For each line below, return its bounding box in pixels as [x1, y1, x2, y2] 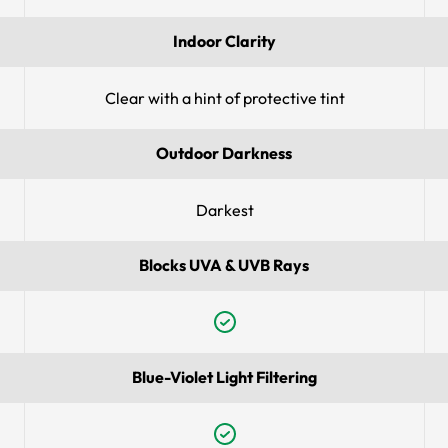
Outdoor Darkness [156, 143, 292, 164]
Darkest [195, 200, 254, 221]
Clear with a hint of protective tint [104, 88, 345, 109]
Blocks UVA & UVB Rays [139, 255, 309, 276]
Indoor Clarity [172, 31, 276, 52]
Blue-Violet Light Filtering [131, 367, 317, 388]
